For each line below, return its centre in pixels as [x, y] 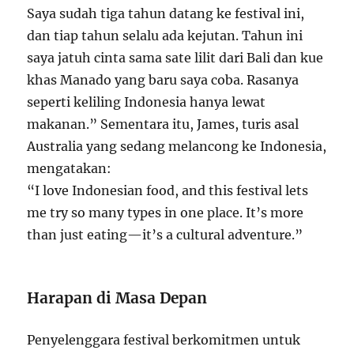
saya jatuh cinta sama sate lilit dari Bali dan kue [175, 57]
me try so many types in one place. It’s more [166, 212]
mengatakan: [70, 168]
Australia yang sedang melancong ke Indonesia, [177, 146]
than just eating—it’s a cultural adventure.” [165, 234]
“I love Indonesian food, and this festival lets [168, 190]
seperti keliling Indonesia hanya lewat [147, 102]
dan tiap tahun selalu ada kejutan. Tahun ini [165, 35]
